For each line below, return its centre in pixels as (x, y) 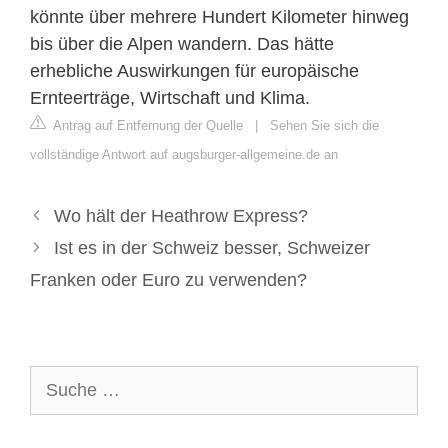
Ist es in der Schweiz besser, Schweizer (211, 247)
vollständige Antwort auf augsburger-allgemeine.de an (184, 154)
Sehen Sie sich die (324, 125)
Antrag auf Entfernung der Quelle (146, 125)
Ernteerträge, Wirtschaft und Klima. (170, 97)
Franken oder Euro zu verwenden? (168, 279)
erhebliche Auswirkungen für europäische (194, 70)
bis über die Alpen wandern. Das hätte (182, 43)
